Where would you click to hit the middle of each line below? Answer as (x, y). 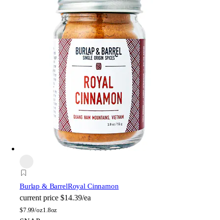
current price (39, 198)
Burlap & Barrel (44, 186)
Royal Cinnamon (93, 186)
